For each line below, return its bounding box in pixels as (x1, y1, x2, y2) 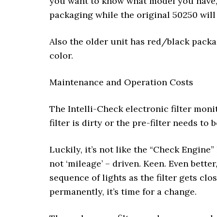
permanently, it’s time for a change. (49, 186, 197, 197)
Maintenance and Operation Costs (49, 77, 193, 88)
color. (49, 50, 73, 61)
